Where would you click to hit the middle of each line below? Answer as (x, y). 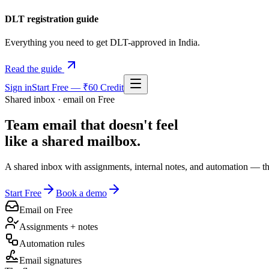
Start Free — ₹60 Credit (78, 88)
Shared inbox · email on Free (60, 100)
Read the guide (33, 69)
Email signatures (50, 260)
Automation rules (52, 243)
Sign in (18, 88)
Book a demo (81, 193)
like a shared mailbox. (73, 141)
